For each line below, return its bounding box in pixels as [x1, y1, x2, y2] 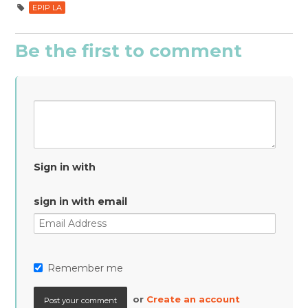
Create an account [146, 294, 241, 305]
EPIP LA [32, 3, 63, 12]
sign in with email [34, 195, 128, 208]
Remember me [47, 262, 124, 274]
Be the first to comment [15, 40, 243, 61]
